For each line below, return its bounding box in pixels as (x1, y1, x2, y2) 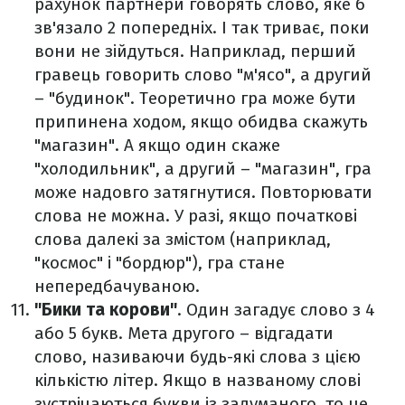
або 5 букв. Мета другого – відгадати (34, 323, 334, 344)
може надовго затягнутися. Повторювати (34, 182, 372, 203)
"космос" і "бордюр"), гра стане (34, 252, 285, 274)
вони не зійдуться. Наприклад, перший (34, 41, 356, 62)
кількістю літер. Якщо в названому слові (34, 370, 361, 391)
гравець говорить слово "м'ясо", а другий (34, 64, 372, 86)
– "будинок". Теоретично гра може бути (34, 88, 356, 109)
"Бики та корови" (34, 299, 177, 321)
